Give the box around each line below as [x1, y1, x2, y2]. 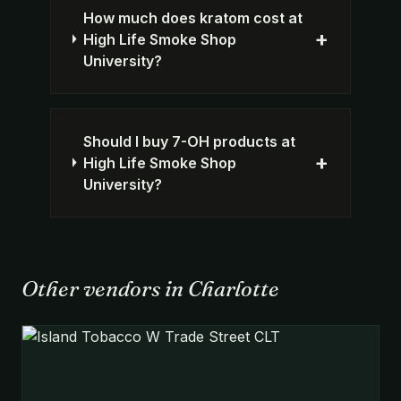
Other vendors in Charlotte [21, 275, 279, 302]
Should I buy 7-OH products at [82, 132, 295, 150]
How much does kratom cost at [82, 8, 303, 27]
